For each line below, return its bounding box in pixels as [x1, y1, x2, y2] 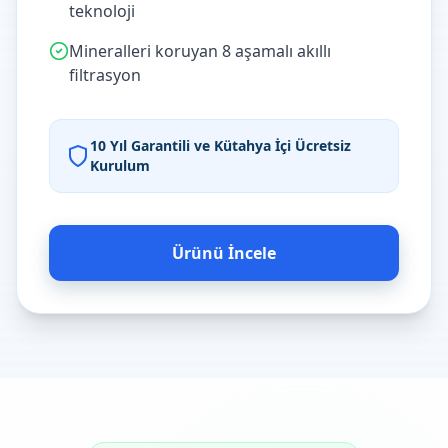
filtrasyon [69, 64, 141, 86]
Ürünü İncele [172, 242, 276, 264]
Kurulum [90, 156, 150, 175]
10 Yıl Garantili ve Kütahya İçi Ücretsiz [90, 136, 351, 155]
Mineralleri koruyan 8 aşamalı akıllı [69, 40, 331, 62]
